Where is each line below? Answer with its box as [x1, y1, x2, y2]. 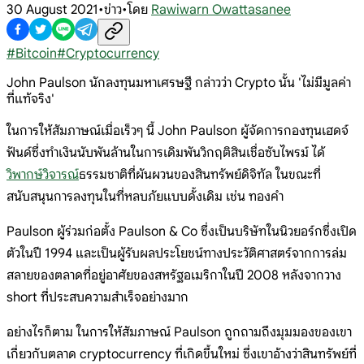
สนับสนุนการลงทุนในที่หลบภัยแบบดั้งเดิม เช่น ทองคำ [6, 188, 284, 205]
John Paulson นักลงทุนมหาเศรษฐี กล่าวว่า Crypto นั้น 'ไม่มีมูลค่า [6, 74, 351, 91]
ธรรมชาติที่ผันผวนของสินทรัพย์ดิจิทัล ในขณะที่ [79, 166, 321, 183]
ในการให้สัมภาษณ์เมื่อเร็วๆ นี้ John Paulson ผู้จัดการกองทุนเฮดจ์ [6, 122, 349, 139]
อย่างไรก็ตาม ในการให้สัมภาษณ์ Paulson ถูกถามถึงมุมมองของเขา [6, 323, 352, 340]
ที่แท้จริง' [6, 90, 54, 107]
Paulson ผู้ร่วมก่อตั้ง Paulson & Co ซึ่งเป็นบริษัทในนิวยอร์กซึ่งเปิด [6, 223, 357, 240]
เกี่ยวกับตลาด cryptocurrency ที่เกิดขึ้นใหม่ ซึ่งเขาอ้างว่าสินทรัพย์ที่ [6, 345, 357, 362]
